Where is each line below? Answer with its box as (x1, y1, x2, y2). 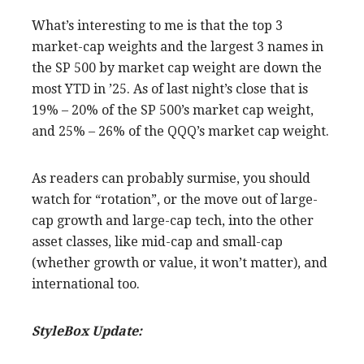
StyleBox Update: (32, 323, 145, 339)
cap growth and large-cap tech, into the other (32, 212, 314, 228)
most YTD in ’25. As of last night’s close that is (32, 80, 308, 97)
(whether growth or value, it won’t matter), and (32, 254, 327, 271)
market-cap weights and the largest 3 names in (32, 38, 323, 54)
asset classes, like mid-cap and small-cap (32, 233, 283, 249)
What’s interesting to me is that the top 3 (32, 17, 283, 33)
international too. (32, 275, 140, 292)
